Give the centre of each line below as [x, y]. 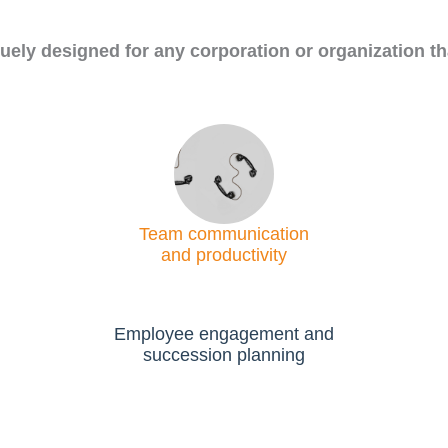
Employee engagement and [223, 333]
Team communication [223, 233]
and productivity [223, 254]
